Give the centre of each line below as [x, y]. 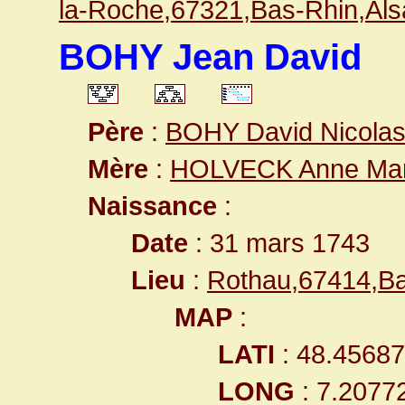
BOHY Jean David [210, 57]
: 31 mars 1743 [279, 243]
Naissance [152, 206]
